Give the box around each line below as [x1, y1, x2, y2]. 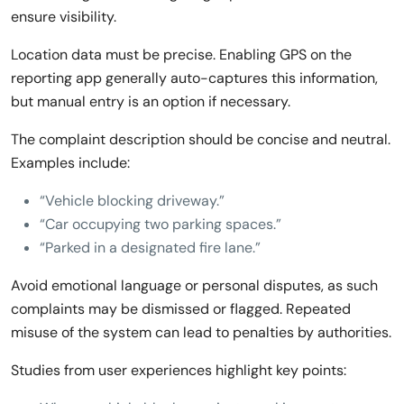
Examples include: [11, 152, 130, 172]
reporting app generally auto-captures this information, [11, 68, 378, 87]
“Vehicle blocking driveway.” [40, 190, 225, 210]
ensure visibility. [11, 6, 116, 26]
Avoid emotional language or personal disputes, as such [11, 275, 378, 295]
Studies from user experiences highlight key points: [11, 360, 346, 380]
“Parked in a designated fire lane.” [40, 237, 261, 257]
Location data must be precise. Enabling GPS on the [11, 44, 352, 64]
